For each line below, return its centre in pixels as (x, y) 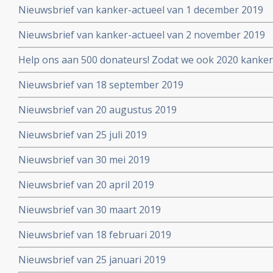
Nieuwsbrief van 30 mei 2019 (84, 160)
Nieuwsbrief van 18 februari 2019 (95, 235)
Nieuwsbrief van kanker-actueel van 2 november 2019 (142, 35)
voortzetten (45, 73)
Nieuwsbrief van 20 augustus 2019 (97, 110)
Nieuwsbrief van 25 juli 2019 (83, 135)
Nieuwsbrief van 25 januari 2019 (92, 260)
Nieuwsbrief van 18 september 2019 (101, 85)
